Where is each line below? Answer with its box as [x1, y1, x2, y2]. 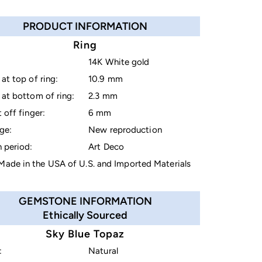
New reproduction [88, 125, 162, 136]
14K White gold [88, 57, 150, 68]
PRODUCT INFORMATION [23, 20, 148, 33]
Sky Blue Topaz [46, 227, 125, 240]
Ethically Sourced [43, 208, 128, 222]
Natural [88, 245, 118, 256]
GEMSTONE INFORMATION [18, 194, 152, 208]
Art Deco [88, 142, 124, 153]
